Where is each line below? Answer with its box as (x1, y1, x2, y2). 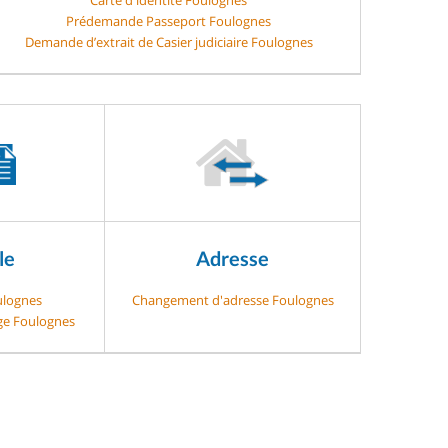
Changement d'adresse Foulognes (131, 290, 334, 309)
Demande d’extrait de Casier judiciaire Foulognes (24, 32, 313, 51)
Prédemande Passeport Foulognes (66, 11, 271, 30)
